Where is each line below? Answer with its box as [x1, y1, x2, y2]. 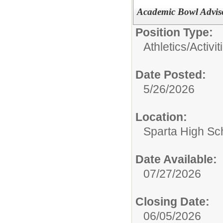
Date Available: [135, 152, 217, 166]
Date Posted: [135, 68, 206, 81]
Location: [135, 110, 187, 123]
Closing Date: [135, 195, 210, 208]
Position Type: [135, 25, 213, 39]
